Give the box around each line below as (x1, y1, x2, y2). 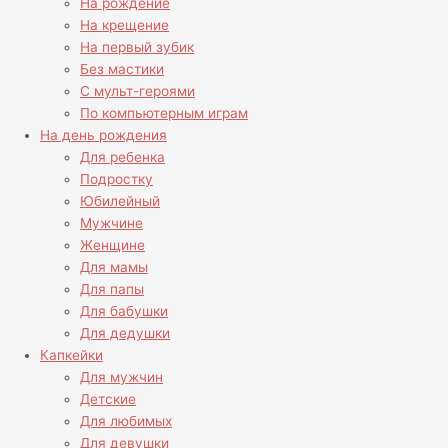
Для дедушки (80, 325, 170, 342)
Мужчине (80, 215, 143, 232)
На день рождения (40, 127, 167, 144)
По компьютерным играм (80, 105, 248, 122)
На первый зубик (80, 39, 194, 56)
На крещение (80, 17, 169, 34)
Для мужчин (80, 369, 163, 386)
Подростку (80, 171, 153, 188)
